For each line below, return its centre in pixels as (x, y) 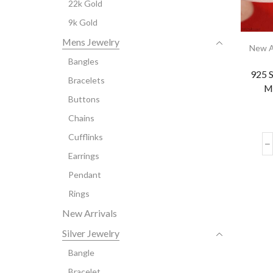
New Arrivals (90, 213)
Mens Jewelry (91, 42)
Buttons (84, 99)
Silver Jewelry (91, 233)
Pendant (85, 175)
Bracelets (87, 80)
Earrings (84, 156)
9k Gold (83, 23)
